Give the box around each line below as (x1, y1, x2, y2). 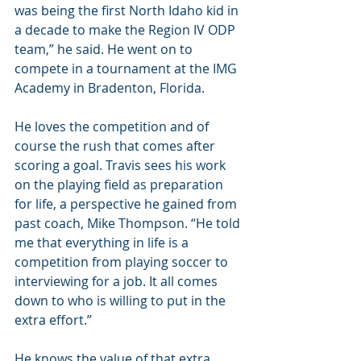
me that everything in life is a (15, 234, 192, 252)
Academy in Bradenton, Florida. (15, 79, 205, 98)
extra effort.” (15, 311, 92, 330)
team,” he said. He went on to (15, 40, 196, 59)
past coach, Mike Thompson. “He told (15, 214, 243, 233)
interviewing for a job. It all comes (15, 272, 221, 291)
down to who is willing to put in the (15, 292, 229, 310)
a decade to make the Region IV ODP (15, 21, 239, 39)
